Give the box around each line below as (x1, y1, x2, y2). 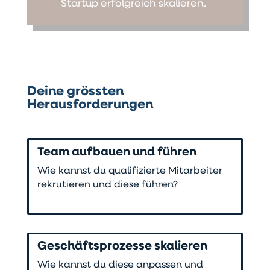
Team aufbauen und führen (37, 146, 197, 159)
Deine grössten (27, 84, 124, 99)
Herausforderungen (27, 98, 153, 112)
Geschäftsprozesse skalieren (37, 240, 208, 253)
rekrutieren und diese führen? (37, 180, 178, 190)
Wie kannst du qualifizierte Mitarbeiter (37, 166, 223, 177)
